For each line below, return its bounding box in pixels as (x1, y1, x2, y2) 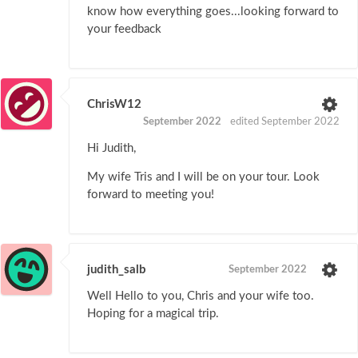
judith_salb (87, 264, 146, 276)
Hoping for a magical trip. (87, 308, 219, 320)
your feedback (87, 22, 161, 35)
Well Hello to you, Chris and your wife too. (87, 290, 314, 303)
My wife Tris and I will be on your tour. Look (87, 171, 320, 184)
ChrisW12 (87, 97, 141, 110)
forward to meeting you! (87, 189, 214, 201)
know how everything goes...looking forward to (87, 5, 339, 18)
